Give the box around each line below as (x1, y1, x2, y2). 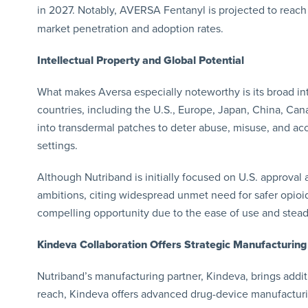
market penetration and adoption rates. (36, 21, 223, 36)
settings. (36, 138, 78, 153)
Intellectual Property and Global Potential (36, 53, 244, 67)
